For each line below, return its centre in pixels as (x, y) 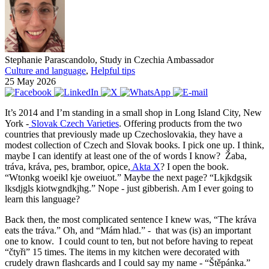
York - (17, 123)
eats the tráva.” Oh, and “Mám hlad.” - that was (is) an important (128, 230)
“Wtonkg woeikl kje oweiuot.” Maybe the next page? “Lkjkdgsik (128, 177)
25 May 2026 (30, 81)
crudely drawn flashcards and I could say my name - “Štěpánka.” (128, 262)
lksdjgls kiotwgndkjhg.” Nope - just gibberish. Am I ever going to (129, 188)
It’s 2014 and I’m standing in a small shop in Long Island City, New (133, 112)
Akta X (145, 166)
